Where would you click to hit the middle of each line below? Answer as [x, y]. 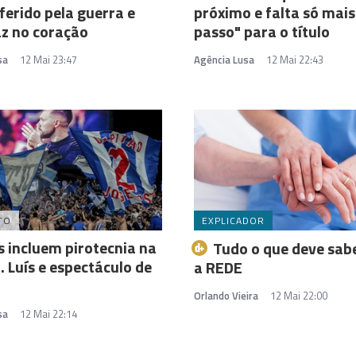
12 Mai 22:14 [48, 313]
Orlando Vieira [226, 295]
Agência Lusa [224, 59]
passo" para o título [262, 31]
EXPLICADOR [233, 220]
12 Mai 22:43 [295, 59]
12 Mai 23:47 [48, 59]
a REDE [218, 267]
